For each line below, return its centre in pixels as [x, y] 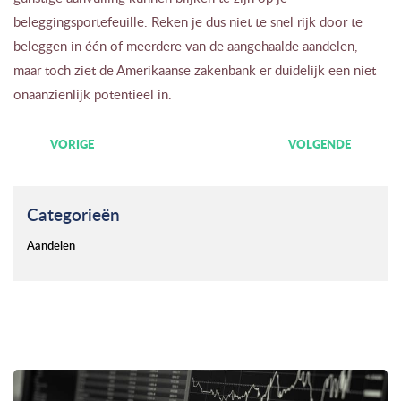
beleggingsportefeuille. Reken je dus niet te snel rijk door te [188, 21]
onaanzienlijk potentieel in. [93, 94]
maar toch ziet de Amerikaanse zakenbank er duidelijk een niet [195, 69]
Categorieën [73, 214]
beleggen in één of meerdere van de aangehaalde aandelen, [185, 45]
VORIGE [72, 144]
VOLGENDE [320, 144]
